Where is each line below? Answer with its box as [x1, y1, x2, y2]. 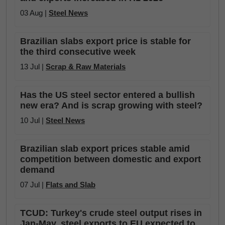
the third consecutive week [20, 47, 136, 57]
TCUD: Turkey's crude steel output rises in [20, 208, 202, 218]
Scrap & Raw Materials [46, 62, 126, 71]
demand [20, 165, 55, 175]
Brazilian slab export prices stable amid [20, 144, 190, 154]
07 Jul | [20, 180, 46, 189]
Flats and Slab [46, 180, 95, 189]
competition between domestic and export [20, 154, 201, 164]
